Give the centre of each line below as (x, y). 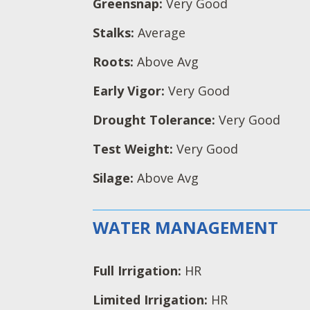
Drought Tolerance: (156, 120)
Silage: (115, 178)
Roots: (115, 62)
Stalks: (116, 33)
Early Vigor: (131, 91)
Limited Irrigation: (152, 299)
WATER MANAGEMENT (186, 228)
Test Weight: (135, 149)
